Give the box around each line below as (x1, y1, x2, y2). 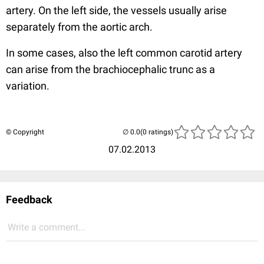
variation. (6, 79, 49, 92)
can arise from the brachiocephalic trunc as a (6, 62, 215, 75)
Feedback (6, 193, 52, 206)
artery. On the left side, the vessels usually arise (6, 4, 227, 16)
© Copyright (6, 127, 44, 136)
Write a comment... (8, 221, 85, 233)
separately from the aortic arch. (6, 20, 153, 33)
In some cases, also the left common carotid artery (6, 46, 242, 59)
